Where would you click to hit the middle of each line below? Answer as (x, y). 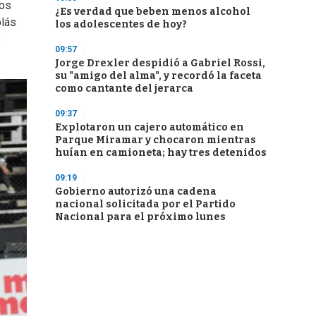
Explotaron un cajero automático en (150, 127)
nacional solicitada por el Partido (145, 204)
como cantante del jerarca (124, 89)
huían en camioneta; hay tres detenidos (161, 153)
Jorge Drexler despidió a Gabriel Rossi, (160, 63)
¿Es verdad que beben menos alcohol (153, 12)
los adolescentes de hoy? (121, 24)
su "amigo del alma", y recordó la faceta (158, 76)
